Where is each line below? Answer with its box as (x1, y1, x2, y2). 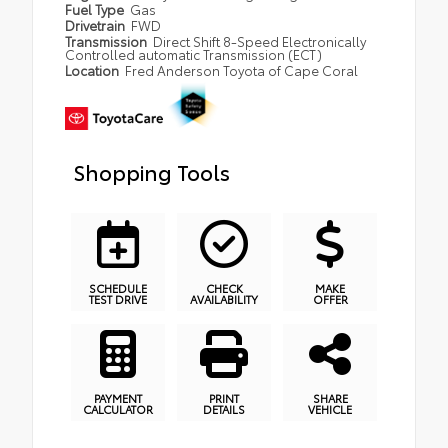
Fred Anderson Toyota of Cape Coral (125, 60, 359, 79)
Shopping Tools (73, 155, 230, 186)
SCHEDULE (89, 279, 147, 296)
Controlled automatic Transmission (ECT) (65, 44, 322, 63)
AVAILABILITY (190, 290, 258, 307)
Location (65, 60, 122, 79)
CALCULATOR (83, 401, 153, 418)
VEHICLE (308, 401, 352, 418)
